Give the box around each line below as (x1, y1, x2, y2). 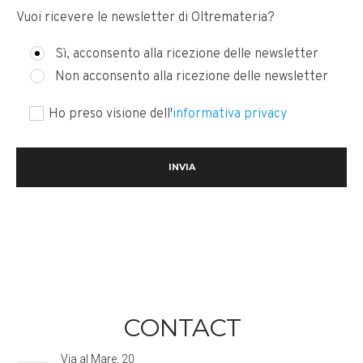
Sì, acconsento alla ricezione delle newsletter (55, 46, 318, 63)
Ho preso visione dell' (49, 105, 173, 122)
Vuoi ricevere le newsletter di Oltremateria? (16, 10, 275, 27)
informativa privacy (173, 105, 287, 122)
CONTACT (122, 312, 241, 343)
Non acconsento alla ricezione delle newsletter (55, 69, 328, 86)
